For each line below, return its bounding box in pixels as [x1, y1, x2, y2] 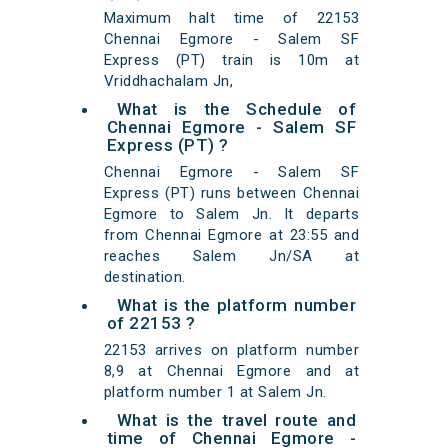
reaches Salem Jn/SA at [103, 247, 360, 266]
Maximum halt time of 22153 [103, 9, 360, 28]
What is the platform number [116, 295, 357, 316]
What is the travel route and [116, 410, 357, 431]
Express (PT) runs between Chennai [103, 184, 360, 203]
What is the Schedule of [116, 99, 357, 120]
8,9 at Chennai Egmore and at [103, 362, 360, 381]
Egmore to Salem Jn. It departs [103, 205, 360, 224]
